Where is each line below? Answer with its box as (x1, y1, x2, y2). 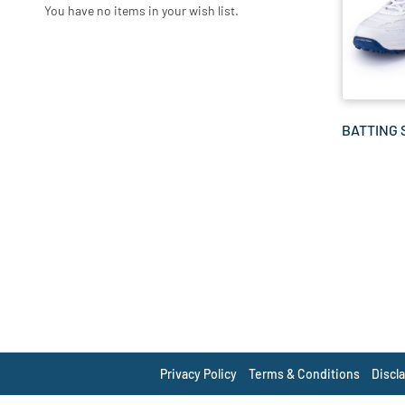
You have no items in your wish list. (43, 3, 239, 18)
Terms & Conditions (249, 365, 361, 381)
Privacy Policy (160, 365, 238, 381)
